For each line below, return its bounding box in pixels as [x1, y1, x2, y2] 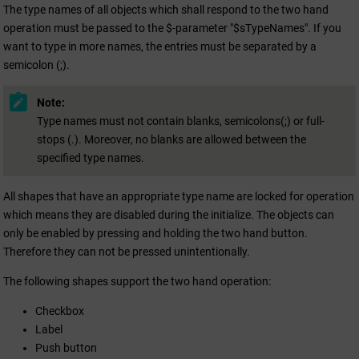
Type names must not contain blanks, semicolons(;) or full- [37, 115, 325, 128]
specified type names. [37, 151, 144, 165]
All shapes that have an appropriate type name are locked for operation [3, 189, 354, 203]
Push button [35, 341, 97, 354]
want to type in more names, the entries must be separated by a [3, 39, 317, 53]
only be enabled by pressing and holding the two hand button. [3, 226, 308, 240]
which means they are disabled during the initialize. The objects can [3, 208, 334, 221]
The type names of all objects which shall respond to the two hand [3, 2, 329, 16]
